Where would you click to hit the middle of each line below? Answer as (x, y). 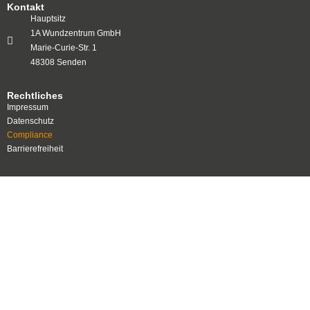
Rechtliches (35, 95)
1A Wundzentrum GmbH (75, 33)
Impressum (28, 107)
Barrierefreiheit (35, 149)
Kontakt (26, 7)
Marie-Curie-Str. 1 (63, 48)
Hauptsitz (48, 19)
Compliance (30, 135)
